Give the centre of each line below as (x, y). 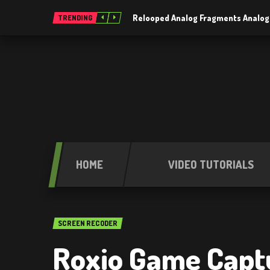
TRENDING (75, 18)
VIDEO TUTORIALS (211, 165)
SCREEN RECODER (88, 223)
